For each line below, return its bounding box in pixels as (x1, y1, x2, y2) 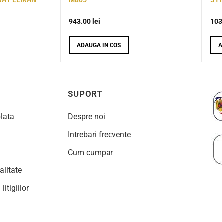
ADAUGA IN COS (77, 41, 121, 49)
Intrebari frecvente (68, 130, 131, 140)
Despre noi (68, 112, 105, 122)
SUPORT (68, 89, 103, 99)
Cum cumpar (68, 148, 113, 158)
